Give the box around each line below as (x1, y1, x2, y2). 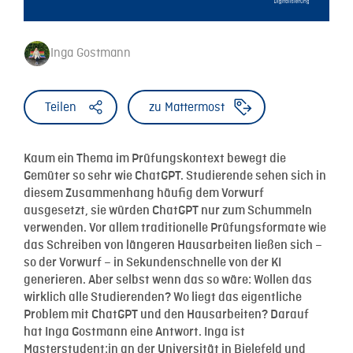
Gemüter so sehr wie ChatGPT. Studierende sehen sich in (24, 169, 326, 183)
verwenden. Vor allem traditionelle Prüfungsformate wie (24, 221, 326, 235)
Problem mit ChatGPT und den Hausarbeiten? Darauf (24, 307, 309, 321)
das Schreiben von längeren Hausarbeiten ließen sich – (24, 238, 322, 252)
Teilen (45, 100, 76, 117)
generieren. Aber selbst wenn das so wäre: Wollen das (24, 273, 312, 287)
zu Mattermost (149, 100, 225, 117)
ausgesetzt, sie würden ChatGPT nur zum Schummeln (24, 203, 312, 217)
